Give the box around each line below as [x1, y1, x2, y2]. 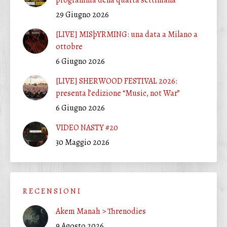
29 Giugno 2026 [56, 9, 109, 20]
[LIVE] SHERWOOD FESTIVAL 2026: [56, 75, 177, 87]
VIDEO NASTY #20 [56, 122, 118, 133]
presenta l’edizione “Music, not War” [56, 87, 180, 99]
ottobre [56, 41, 83, 52]
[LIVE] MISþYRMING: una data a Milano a [56, 28, 198, 40]
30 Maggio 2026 [56, 136, 109, 148]
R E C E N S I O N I [23, 185, 80, 196]
